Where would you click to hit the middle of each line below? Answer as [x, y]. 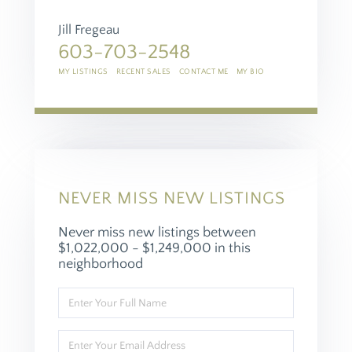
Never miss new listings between [157, 233]
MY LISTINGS [83, 72]
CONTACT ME [203, 72]
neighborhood [101, 264]
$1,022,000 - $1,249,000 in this [154, 249]
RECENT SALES [143, 72]
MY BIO [250, 72]
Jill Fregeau [89, 30]
